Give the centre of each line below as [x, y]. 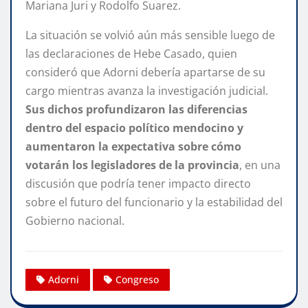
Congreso [137, 280]
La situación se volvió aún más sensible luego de [150, 35]
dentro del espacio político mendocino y [134, 128]
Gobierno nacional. [75, 220]
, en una [260, 165]
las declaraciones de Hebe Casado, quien [131, 53]
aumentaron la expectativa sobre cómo [133, 146]
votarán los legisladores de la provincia [132, 165]
